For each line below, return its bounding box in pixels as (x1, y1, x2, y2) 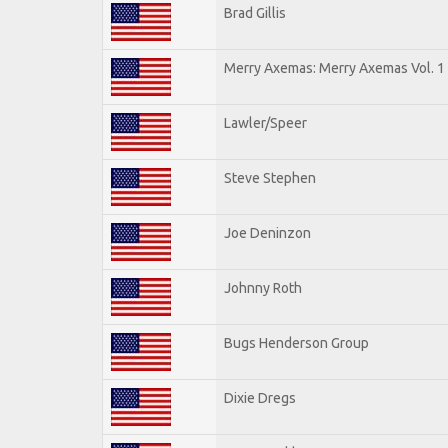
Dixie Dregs (224, 389, 296, 406)
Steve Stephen (224, 169, 316, 186)
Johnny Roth (224, 279, 302, 296)
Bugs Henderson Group (224, 334, 369, 351)
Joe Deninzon (224, 224, 311, 241)
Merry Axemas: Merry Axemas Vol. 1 (224, 59, 445, 76)
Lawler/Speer (224, 114, 307, 131)
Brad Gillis (224, 4, 286, 21)
